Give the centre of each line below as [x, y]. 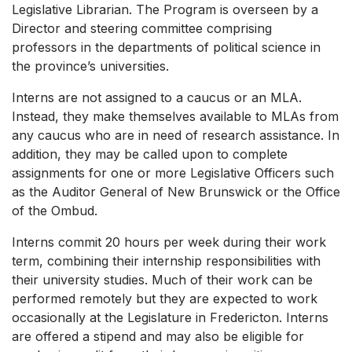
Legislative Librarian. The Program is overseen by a [165, 10]
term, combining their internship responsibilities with [166, 261]
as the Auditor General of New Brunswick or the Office [176, 192]
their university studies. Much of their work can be [162, 280]
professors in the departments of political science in [166, 48]
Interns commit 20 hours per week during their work [169, 242]
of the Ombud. [55, 211]
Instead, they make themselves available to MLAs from [175, 117]
